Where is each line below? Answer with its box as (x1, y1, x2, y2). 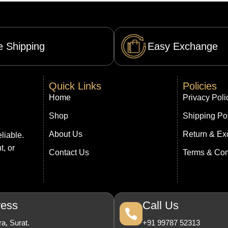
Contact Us (49, 148, 90, 157)
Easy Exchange (147, 41, 218, 52)
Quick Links (49, 80, 102, 92)
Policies (183, 80, 217, 92)
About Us (49, 130, 83, 139)
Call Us (142, 199, 179, 212)
